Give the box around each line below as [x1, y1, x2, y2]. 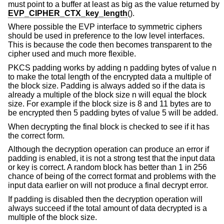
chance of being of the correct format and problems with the [8, 172, 216, 181]
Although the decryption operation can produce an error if [8, 145, 209, 154]
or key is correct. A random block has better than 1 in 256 [8, 163, 207, 172]
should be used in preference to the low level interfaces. [8, 31, 204, 40]
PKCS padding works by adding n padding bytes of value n [8, 63, 216, 72]
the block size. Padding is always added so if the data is [8, 81, 205, 90]
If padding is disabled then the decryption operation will [8, 194, 202, 203]
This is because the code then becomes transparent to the [8, 40, 212, 49]
